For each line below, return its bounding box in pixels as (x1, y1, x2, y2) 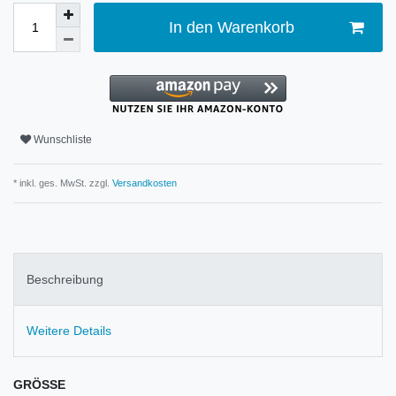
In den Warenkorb (168, 18, 294, 36)
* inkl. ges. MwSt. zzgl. (13, 178, 110, 189)
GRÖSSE (13, 377, 65, 392)
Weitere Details (27, 323, 111, 338)
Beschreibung (27, 271, 103, 286)
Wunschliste (34, 133, 92, 146)
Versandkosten (110, 178, 177, 189)
